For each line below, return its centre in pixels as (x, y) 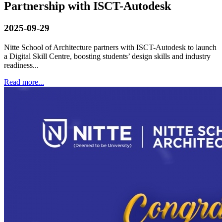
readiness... (21, 65)
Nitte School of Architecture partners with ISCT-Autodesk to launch (110, 47)
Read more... (24, 82)
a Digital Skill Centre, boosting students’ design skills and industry (107, 56)
